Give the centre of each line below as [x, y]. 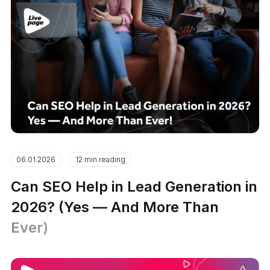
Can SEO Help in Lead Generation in [134, 186]
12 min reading [101, 159]
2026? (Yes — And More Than [115, 207]
